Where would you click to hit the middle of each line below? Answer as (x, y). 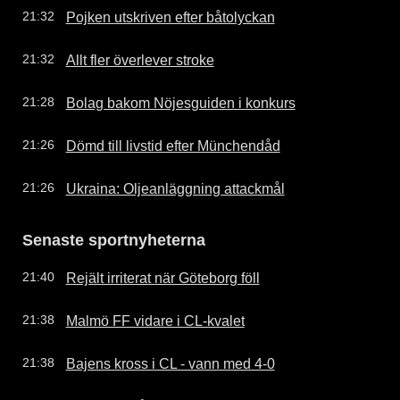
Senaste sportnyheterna (114, 240)
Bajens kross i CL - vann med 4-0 (170, 363)
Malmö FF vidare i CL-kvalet (155, 320)
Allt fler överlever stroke (140, 59)
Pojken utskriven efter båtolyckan (170, 17)
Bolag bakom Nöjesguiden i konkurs (180, 102)
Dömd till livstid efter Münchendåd (173, 145)
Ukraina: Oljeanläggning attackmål (175, 188)
